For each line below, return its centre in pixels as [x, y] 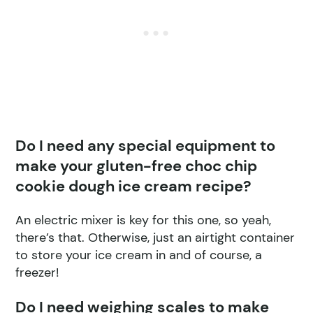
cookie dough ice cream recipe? [134, 187]
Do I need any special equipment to [146, 146]
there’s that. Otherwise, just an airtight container [155, 238]
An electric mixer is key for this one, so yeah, [144, 220]
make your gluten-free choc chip [137, 166]
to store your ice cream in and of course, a [139, 255]
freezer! [37, 273]
